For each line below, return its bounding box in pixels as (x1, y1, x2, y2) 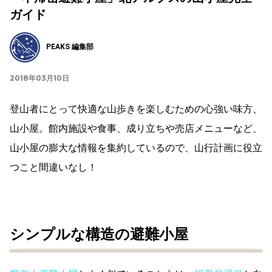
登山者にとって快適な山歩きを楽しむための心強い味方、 (10, 103, 262, 115)
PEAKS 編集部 (46, 42, 93, 52)
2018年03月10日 (10, 73, 69, 83)
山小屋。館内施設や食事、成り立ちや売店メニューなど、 (10, 122, 262, 134)
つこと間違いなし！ (10, 161, 97, 173)
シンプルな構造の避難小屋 (10, 225, 188, 243)
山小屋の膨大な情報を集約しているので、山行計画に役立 (10, 141, 262, 154)
